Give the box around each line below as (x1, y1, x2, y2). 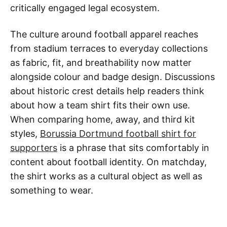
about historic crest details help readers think (10, 86, 204, 97)
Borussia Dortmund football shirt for (40, 128, 196, 139)
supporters (10, 142, 57, 154)
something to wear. (10, 185, 93, 196)
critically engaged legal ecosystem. (10, 3, 160, 14)
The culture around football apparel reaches (10, 29, 198, 40)
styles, (10, 128, 40, 139)
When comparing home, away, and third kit (10, 114, 195, 125)
